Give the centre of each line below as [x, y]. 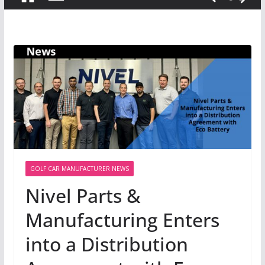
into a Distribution [106, 244]
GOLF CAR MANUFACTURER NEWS [79, 169]
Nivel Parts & [83, 195]
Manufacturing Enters [122, 220]
